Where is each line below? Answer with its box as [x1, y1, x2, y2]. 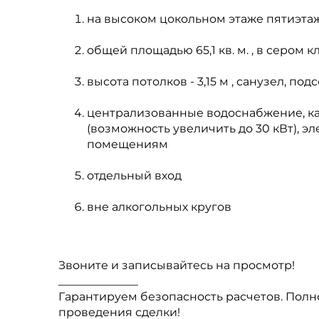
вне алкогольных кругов [87, 200, 231, 214]
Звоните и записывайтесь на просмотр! [58, 258, 295, 272]
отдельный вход [87, 169, 182, 182]
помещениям [87, 137, 168, 151]
